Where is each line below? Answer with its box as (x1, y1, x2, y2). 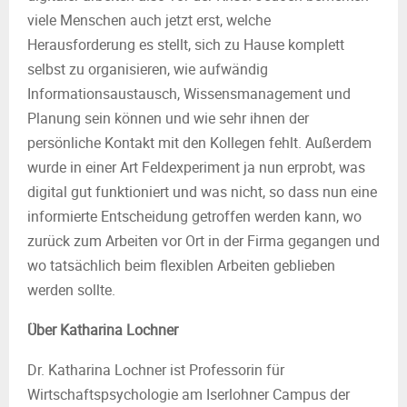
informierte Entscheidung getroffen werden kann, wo (27, 206, 362, 226)
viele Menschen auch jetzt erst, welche (27, 10, 271, 30)
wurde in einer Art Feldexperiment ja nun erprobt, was (27, 157, 365, 177)
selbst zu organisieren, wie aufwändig (27, 59, 268, 79)
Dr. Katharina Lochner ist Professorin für (27, 360, 284, 380)
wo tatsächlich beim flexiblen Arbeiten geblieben (27, 255, 335, 275)
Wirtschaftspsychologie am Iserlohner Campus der (27, 384, 350, 404)
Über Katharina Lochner (27, 320, 178, 340)
